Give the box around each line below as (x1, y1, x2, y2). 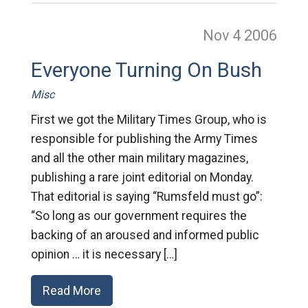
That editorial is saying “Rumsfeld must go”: (30, 190, 263, 203)
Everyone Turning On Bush (30, 58, 262, 82)
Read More (42, 283, 101, 298)
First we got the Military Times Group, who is (30, 113, 267, 126)
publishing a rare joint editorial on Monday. (30, 170, 254, 184)
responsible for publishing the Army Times (30, 132, 258, 146)
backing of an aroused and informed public (30, 228, 259, 242)
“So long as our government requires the (30, 209, 247, 223)
